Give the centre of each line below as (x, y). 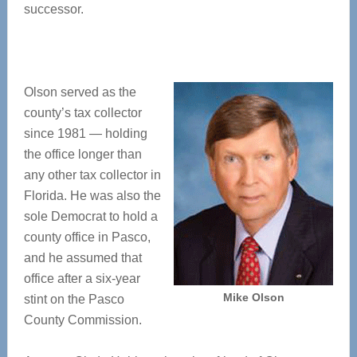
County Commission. (82, 320)
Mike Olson (253, 297)
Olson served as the (80, 92)
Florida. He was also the (92, 196)
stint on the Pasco (74, 299)
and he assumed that (82, 258)
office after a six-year (82, 279)
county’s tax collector (82, 113)
